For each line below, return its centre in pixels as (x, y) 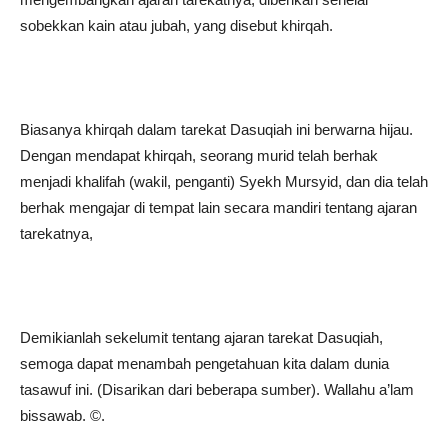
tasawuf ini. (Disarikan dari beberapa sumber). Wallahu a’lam (217, 389)
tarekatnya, (56, 233)
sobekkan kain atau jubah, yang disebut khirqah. (176, 25)
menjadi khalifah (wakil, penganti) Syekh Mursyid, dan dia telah (224, 181)
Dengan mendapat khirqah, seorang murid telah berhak (199, 155)
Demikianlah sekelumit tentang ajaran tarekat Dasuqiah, (201, 337)
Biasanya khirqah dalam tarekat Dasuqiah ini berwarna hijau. (216, 129)
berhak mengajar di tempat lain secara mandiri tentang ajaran (218, 207)
